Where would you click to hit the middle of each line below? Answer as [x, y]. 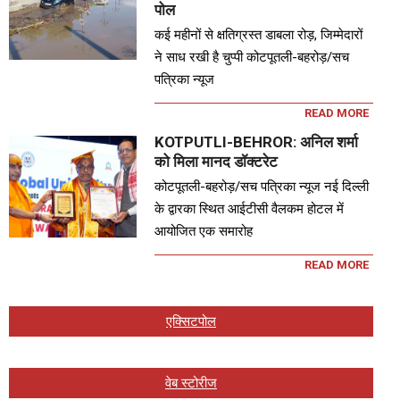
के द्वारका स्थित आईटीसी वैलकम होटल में [250, 208]
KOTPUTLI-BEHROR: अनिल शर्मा [257, 142]
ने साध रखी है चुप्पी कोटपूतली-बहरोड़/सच [252, 57]
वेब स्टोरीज [191, 383]
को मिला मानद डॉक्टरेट [217, 161]
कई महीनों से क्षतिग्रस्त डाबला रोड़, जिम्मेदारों [259, 34]
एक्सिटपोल [191, 321]
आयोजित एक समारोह [204, 231]
